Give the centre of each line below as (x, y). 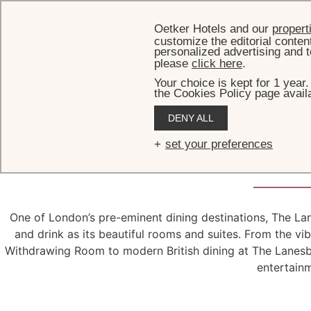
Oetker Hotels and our (213, 29)
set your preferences (219, 144)
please (173, 64)
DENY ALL (191, 118)
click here (217, 64)
